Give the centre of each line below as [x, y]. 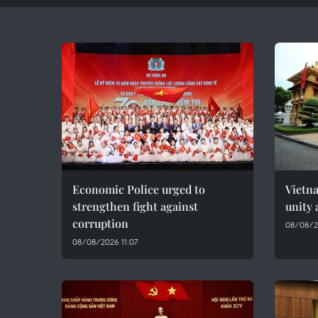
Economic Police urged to [139, 189]
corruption [100, 223]
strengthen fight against [135, 206]
